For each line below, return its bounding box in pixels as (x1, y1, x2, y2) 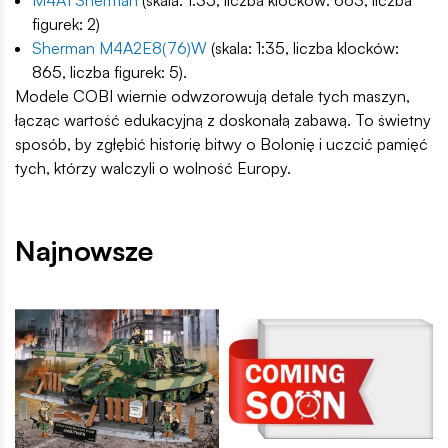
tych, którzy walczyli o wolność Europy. (15, 158, 291, 179)
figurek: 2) (32, 14, 100, 35)
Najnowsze (15, 233, 153, 269)
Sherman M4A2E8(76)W (32, 38, 207, 59)
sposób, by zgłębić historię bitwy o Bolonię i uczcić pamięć (15, 134, 428, 155)
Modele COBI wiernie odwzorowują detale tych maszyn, (15, 86, 410, 107)
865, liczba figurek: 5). (32, 62, 187, 83)
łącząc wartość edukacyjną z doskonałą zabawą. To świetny (15, 110, 431, 131)
